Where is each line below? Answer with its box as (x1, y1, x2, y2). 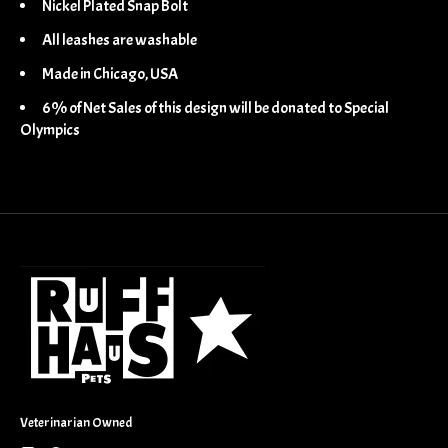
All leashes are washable (42, 29, 197, 50)
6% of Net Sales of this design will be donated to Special (42, 97, 389, 118)
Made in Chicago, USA (42, 63, 178, 84)
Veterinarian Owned (20, 413, 132, 431)
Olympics (20, 119, 80, 140)
